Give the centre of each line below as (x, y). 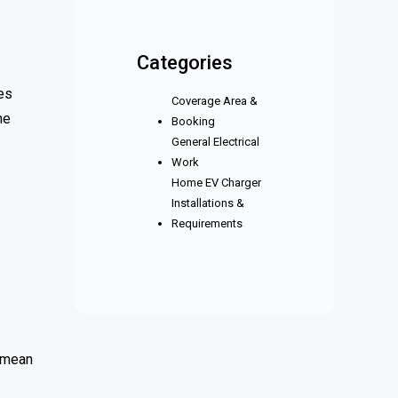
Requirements (207, 223)
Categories (185, 63)
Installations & (208, 203)
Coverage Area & (215, 101)
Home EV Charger (216, 183)
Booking (193, 121)
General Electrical (215, 142)
